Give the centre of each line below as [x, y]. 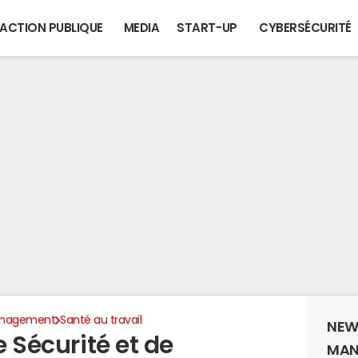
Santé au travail [101, 320]
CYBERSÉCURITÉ [305, 28]
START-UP [207, 28]
